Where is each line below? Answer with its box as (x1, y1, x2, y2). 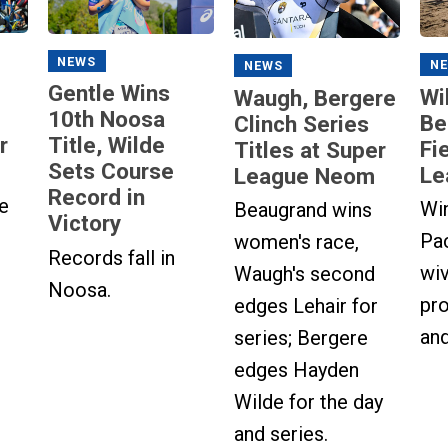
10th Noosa (47, 106, 165, 133)
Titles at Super (234, 136, 386, 163)
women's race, (234, 230, 359, 255)
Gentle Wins (47, 80, 170, 107)
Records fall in (47, 245, 175, 270)
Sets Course (47, 158, 174, 185)
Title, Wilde (47, 132, 165, 159)
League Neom (234, 162, 375, 189)
